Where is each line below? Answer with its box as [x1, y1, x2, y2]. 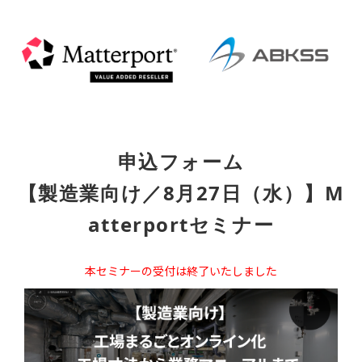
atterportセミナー [87, 210, 275, 238]
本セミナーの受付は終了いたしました [85, 262, 277, 279]
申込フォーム [117, 147, 245, 175]
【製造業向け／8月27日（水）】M [17, 179, 345, 206]
